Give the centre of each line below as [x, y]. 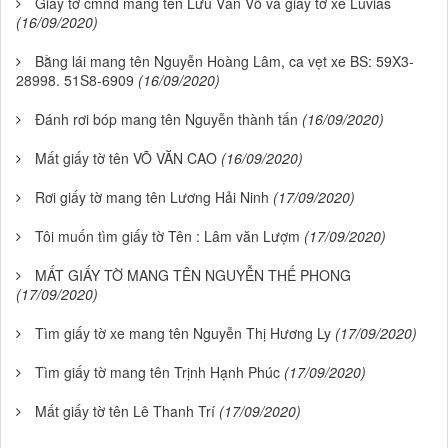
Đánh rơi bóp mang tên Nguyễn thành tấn [166, 119]
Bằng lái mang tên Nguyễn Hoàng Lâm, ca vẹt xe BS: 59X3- [224, 61]
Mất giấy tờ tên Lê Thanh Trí [125, 411]
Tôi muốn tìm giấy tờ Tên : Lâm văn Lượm [167, 236]
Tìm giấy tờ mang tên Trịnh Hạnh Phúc [157, 372]
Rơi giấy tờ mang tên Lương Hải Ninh [152, 197]
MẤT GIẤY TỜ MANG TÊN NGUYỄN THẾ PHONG [193, 275]
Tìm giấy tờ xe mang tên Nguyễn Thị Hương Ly [183, 333]
